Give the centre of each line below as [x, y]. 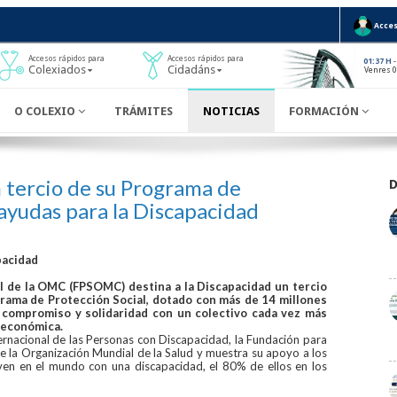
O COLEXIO [46, 111]
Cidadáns [191, 70]
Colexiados [57, 70]
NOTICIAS [231, 111]
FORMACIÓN [326, 111]
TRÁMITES [144, 111]
